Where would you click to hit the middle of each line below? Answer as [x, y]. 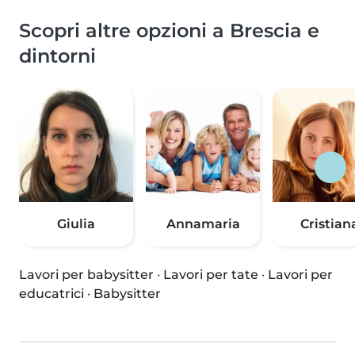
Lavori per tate [211, 274]
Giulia [76, 223]
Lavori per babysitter [86, 274]
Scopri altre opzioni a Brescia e [169, 30]
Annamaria [203, 223]
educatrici [52, 293]
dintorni [57, 55]
